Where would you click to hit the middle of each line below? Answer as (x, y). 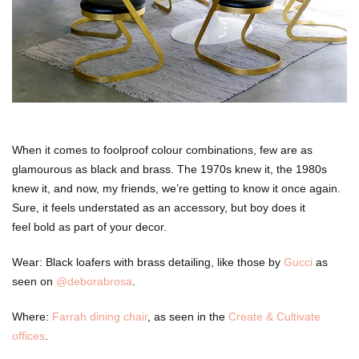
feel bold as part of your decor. (89, 227)
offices (28, 336)
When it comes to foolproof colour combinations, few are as (162, 150)
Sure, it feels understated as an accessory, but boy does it (159, 208)
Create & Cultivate (274, 317)
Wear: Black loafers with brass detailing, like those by (148, 262)
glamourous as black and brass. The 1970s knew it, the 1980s (169, 169)
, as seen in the (188, 317)
